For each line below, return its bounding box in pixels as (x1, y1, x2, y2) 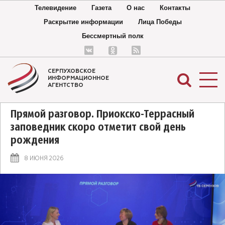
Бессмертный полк (81, 32, 144, 40)
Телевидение (35, 4, 76, 12)
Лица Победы (138, 18, 182, 26)
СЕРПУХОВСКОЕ (48, 68, 95, 74)
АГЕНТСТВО (48, 82, 83, 88)
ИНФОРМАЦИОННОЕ (48, 75, 109, 81)
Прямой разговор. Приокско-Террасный (11, 109, 194, 121)
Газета (91, 4, 111, 12)
